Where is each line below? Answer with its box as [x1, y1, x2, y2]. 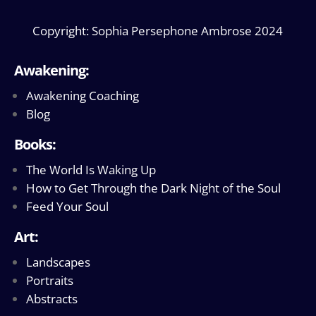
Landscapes [26, 253, 90, 270]
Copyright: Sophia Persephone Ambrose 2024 [32, 22, 284, 39]
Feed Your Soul [26, 197, 109, 214]
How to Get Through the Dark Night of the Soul [26, 179, 281, 196]
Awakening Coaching [26, 87, 139, 104]
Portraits [26, 272, 73, 288]
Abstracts [26, 290, 78, 307]
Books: [14, 134, 56, 154]
